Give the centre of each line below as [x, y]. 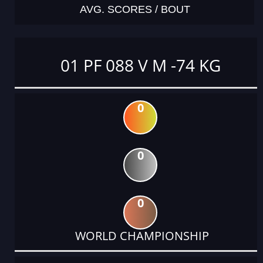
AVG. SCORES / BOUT [135, 9]
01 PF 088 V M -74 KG [140, 65]
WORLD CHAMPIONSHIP [140, 236]
